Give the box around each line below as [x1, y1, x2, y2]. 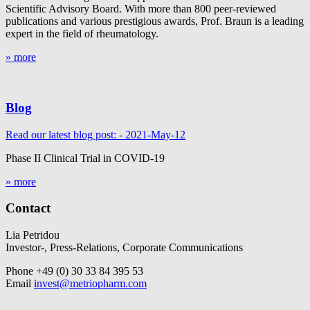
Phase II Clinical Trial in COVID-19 [6, 152, 165, 164]
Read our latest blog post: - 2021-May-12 [6, 128, 185, 140]
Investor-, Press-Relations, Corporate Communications [6, 241, 243, 254]
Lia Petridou [6, 229, 60, 241]
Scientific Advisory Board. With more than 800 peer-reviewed [6, 3, 276, 15]
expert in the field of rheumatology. [6, 28, 158, 40]
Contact [6, 201, 51, 216]
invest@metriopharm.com [34, 277, 147, 290]
